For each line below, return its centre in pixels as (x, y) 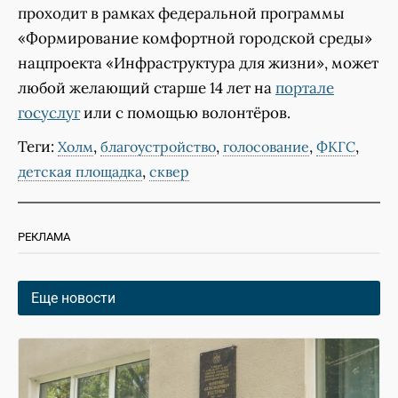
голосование (266, 147)
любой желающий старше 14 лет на (147, 88)
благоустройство (158, 147)
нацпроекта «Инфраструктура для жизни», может (198, 64)
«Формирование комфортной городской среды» (195, 39)
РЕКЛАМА (44, 237)
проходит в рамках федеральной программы (181, 14)
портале (305, 88)
